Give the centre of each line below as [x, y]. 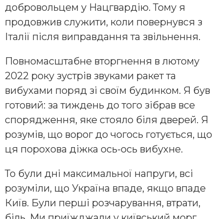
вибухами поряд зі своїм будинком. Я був [108, 91]
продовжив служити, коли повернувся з [104, 22]
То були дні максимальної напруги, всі [99, 174]
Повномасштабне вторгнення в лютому [102, 61]
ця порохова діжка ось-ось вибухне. [94, 149]
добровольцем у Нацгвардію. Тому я [95, 8]
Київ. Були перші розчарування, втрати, [103, 203]
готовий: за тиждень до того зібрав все [100, 105]
